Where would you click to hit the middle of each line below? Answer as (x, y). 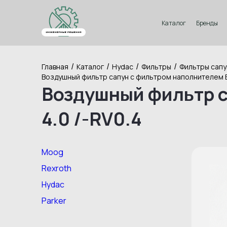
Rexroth (56, 168)
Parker (54, 201)
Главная (55, 66)
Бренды (207, 23)
